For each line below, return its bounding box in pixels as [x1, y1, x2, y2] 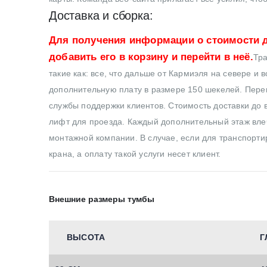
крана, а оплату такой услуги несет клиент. [49, 148, 221, 159]
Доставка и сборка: [49, 8, 153, 22]
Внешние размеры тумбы [49, 194, 155, 204]
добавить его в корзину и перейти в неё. [49, 51, 253, 63]
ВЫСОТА [67, 232, 105, 242]
